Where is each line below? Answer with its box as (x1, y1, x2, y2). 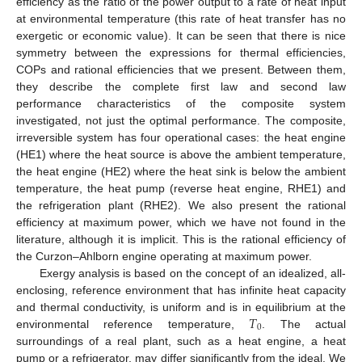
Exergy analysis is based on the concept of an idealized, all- (39, 266, 346, 280)
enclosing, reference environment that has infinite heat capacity (16, 283, 346, 297)
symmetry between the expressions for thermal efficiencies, (16, 45, 346, 59)
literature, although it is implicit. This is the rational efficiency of (16, 232, 346, 246)
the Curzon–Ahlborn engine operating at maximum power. (16, 249, 312, 263)
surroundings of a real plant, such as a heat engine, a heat (16, 334, 346, 347)
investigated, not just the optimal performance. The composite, (16, 113, 346, 127)
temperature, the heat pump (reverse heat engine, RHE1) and (16, 181, 346, 195)
